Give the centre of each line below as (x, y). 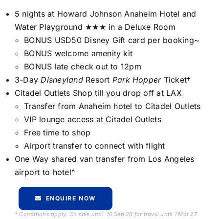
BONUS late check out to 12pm (83, 66)
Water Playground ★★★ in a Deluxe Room (95, 27)
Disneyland (63, 79)
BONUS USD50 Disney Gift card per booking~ (112, 40)
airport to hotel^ (45, 172)
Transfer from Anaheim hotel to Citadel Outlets (112, 106)
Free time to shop (57, 132)
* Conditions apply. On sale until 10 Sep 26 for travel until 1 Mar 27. (107, 214)
